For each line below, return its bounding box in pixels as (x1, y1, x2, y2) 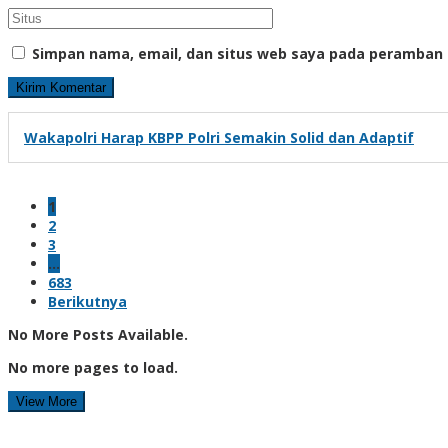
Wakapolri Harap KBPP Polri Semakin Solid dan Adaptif (24, 127, 414, 147)
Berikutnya (48, 291, 127, 311)
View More (16, 393, 77, 409)
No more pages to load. (8, 357, 178, 377)
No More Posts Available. (8, 324, 188, 344)
